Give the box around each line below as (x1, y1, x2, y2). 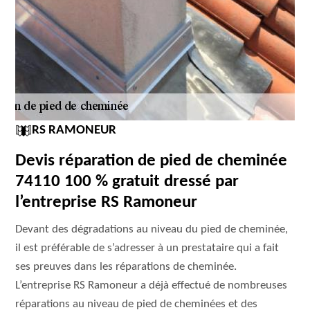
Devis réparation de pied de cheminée (15, 152, 288, 170)
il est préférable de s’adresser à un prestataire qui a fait (15, 242, 280, 254)
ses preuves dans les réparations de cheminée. (15, 261, 237, 273)
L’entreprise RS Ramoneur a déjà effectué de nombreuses (15, 280, 288, 291)
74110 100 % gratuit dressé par (15, 173, 239, 190)
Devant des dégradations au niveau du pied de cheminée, (15, 224, 289, 235)
